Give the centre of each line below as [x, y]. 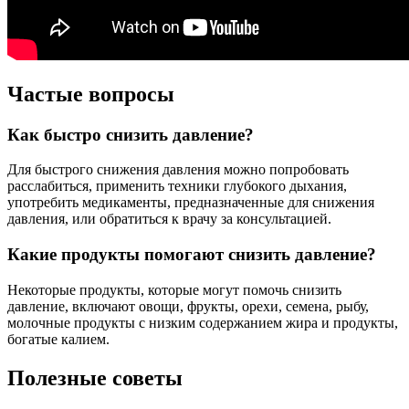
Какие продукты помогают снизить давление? [192, 255]
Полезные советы [95, 378]
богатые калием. [58, 339]
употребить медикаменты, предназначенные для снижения [191, 203]
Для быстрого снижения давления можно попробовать [178, 170]
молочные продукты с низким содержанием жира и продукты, [203, 322]
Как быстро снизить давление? [131, 134]
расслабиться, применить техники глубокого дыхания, [177, 186]
